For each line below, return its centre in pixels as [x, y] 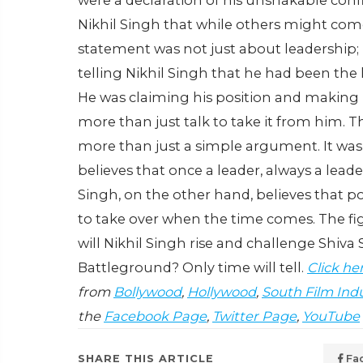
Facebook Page [155, 316]
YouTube [331, 316]
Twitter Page [254, 316]
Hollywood [222, 292]
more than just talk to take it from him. [211, 122]
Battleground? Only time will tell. [192, 267]
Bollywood [147, 292]
